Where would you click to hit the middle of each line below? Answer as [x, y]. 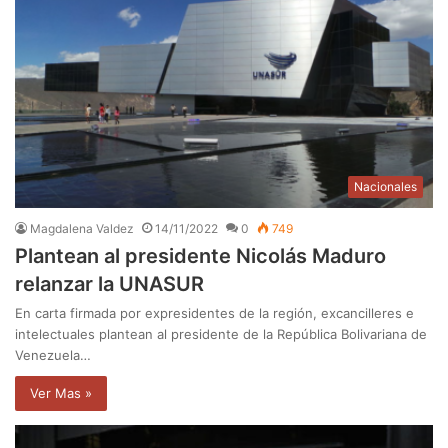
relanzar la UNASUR [109, 284]
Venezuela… [53, 355]
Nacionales [385, 187]
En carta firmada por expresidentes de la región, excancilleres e [214, 313]
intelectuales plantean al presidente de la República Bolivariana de [221, 334]
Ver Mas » [61, 393]
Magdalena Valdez [82, 229]
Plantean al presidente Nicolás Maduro [200, 256]
